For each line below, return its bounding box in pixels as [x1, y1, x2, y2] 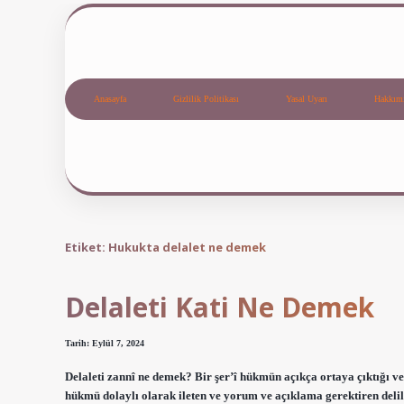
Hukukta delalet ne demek [108, 238, 266, 255]
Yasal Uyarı [286, 94, 327, 105]
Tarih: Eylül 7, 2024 [65, 338, 144, 349]
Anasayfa [94, 94, 126, 105]
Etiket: [65, 238, 108, 255]
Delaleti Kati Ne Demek [65, 289, 374, 326]
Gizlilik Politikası [173, 94, 239, 105]
